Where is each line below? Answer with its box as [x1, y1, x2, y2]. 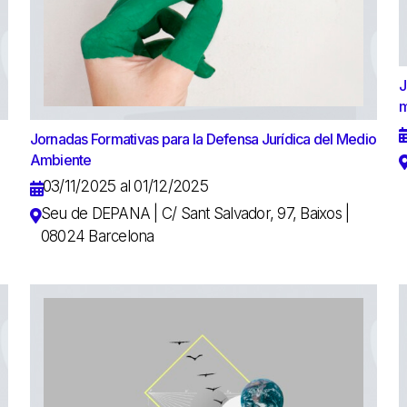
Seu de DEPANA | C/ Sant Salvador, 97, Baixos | [40, 203, 350, 223]
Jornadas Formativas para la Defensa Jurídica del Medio [29, 129, 377, 148]
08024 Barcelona [40, 226, 154, 245]
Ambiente [29, 150, 92, 169]
